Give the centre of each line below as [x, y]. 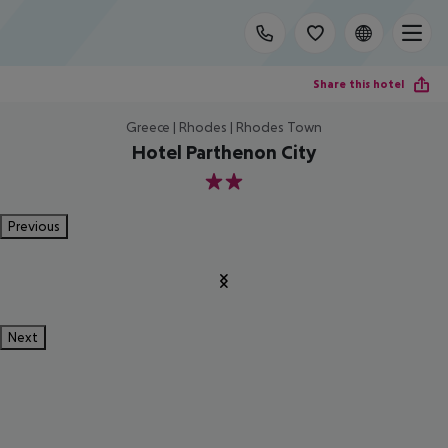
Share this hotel [358, 83]
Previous [34, 226]
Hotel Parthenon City [224, 152]
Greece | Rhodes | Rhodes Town [224, 127]
